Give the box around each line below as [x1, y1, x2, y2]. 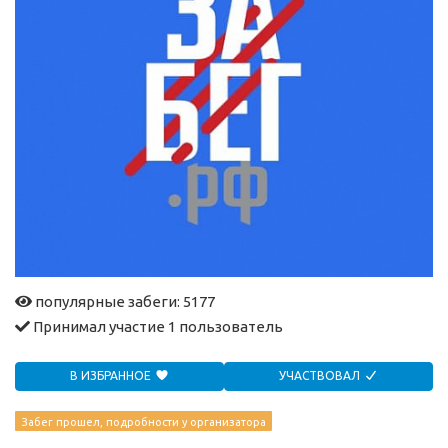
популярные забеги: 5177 [32, 293, 215, 311]
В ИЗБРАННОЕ [70, 369, 154, 383]
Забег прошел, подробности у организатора [21, 415, 266, 428]
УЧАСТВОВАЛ [279, 369, 363, 383]
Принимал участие [30, 318, 168, 336]
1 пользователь [168, 318, 283, 336]
